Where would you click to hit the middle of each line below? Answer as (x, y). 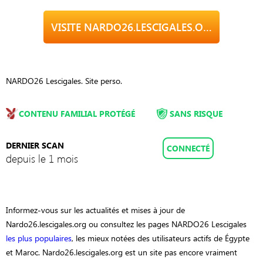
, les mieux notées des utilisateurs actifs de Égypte (161, 238)
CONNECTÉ (188, 148)
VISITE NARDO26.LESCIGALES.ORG (208, 27)
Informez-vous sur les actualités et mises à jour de (95, 210)
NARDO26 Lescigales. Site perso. (64, 80)
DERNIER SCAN (35, 145)
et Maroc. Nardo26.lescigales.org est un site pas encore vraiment (122, 252)
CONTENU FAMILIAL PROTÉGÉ (77, 113)
